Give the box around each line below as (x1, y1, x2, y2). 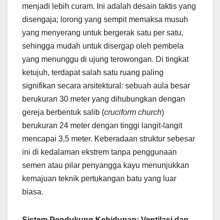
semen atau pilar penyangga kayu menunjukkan (22, 161, 189, 169)
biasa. (22, 187, 43, 196)
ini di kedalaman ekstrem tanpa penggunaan (22, 147, 177, 156)
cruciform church (104, 108, 162, 116)
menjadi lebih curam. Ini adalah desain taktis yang (22, 1, 196, 10)
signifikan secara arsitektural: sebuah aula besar (22, 81, 190, 90)
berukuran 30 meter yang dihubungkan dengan (22, 94, 185, 103)
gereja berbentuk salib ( (22, 108, 104, 116)
